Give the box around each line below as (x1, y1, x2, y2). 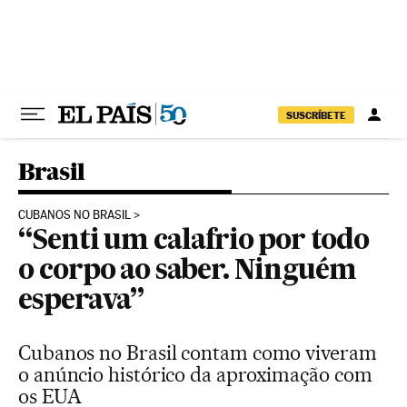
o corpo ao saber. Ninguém (18, 258, 357, 285)
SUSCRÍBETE (286, 108, 346, 122)
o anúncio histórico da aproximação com (18, 362, 372, 386)
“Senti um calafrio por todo (18, 228, 369, 255)
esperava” (18, 288, 144, 315)
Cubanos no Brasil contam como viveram (18, 341, 377, 364)
